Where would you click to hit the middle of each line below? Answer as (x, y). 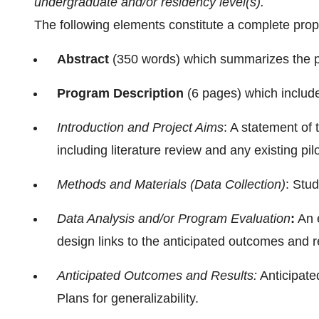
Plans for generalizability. (128, 298)
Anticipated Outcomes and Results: (157, 276)
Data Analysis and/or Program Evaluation (174, 219)
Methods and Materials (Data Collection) (171, 184)
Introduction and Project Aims (140, 127)
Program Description (120, 93)
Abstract (85, 59)
